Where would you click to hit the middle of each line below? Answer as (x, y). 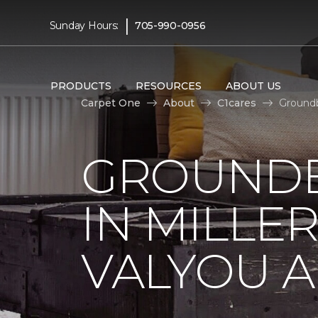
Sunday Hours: (84, 25)
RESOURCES (168, 86)
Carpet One (111, 103)
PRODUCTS (81, 86)
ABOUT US (253, 86)
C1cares (237, 103)
